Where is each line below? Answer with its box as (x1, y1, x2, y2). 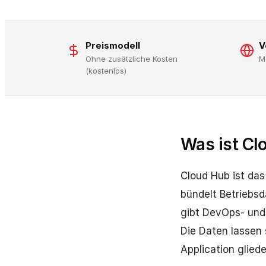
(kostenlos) (85, 66, 126, 75)
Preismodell (85, 40, 140, 51)
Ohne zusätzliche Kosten (85, 54, 178, 64)
